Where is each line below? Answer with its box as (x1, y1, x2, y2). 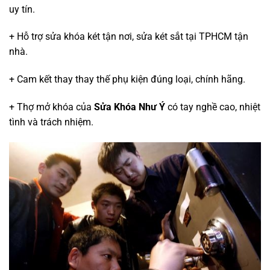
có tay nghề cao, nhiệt (165, 101, 260, 113)
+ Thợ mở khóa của (9, 101, 94, 113)
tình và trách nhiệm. (9, 116, 93, 128)
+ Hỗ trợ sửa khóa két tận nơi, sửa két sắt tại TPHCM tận (9, 31, 248, 43)
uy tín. (9, 3, 35, 15)
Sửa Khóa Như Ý (94, 101, 165, 113)
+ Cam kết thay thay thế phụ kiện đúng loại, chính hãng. (9, 74, 245, 86)
